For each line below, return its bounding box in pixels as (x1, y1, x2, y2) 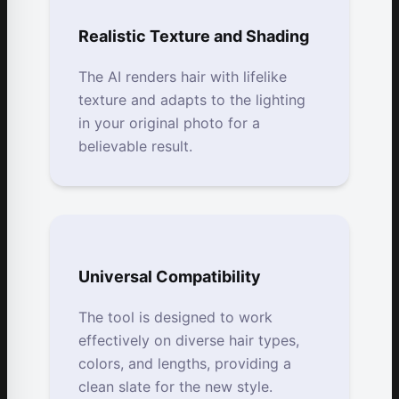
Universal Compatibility (78, 267, 261, 287)
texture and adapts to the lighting (78, 91, 305, 110)
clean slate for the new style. (78, 378, 273, 396)
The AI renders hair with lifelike (78, 68, 287, 86)
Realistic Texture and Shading (78, 27, 309, 46)
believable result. (78, 137, 192, 156)
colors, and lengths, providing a (78, 354, 291, 373)
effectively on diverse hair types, (78, 331, 299, 350)
